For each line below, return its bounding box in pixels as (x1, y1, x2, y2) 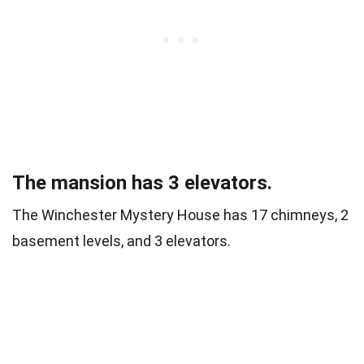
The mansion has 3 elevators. (12, 171, 272, 195)
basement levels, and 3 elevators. (12, 232, 231, 250)
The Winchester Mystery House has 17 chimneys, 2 (12, 206, 349, 224)
